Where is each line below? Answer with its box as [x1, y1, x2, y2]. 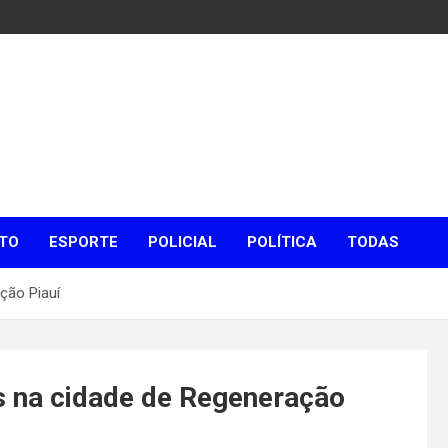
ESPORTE [49, 233, 118, 251]
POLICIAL [148, 233, 217, 251]
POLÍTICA [247, 233, 317, 251]
